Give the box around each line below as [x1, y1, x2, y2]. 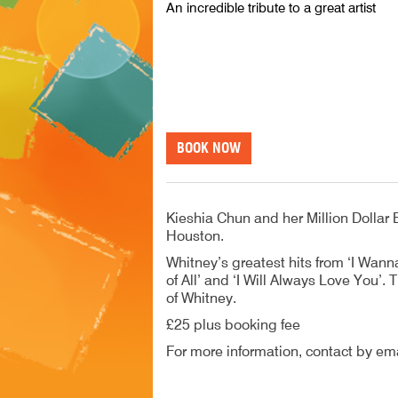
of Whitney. [166, 292, 236, 306]
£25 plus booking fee [166, 319, 300, 333]
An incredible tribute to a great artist [166, 2, 376, 15]
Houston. [166, 230, 224, 244]
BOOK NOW [177, 141, 241, 155]
